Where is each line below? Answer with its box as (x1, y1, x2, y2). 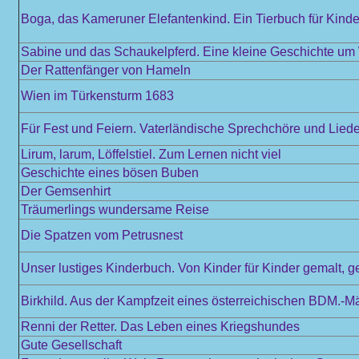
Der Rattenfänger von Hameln (21, 63, 191, 77)
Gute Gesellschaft (21, 338, 122, 352)
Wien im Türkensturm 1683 (21, 89, 174, 103)
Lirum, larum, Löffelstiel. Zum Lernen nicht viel (21, 147, 281, 161)
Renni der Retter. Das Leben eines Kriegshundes (21, 320, 300, 333)
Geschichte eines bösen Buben (21, 166, 199, 179)
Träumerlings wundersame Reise (21, 203, 209, 216)
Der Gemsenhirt (21, 184, 111, 198)
